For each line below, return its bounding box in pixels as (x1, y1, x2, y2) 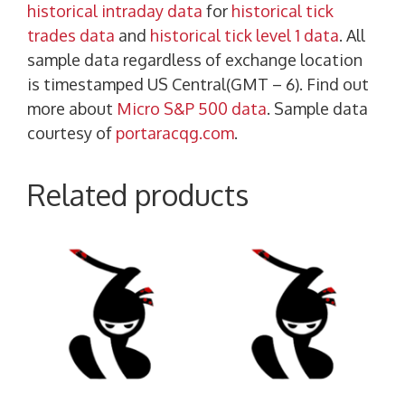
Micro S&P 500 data (117, 99, 267, 119)
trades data (27, 25, 115, 46)
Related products (27, 176, 249, 214)
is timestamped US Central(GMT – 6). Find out (27, 74, 369, 95)
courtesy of (27, 123, 116, 144)
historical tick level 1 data (150, 25, 339, 46)
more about (27, 99, 117, 119)
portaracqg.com (116, 123, 234, 144)
